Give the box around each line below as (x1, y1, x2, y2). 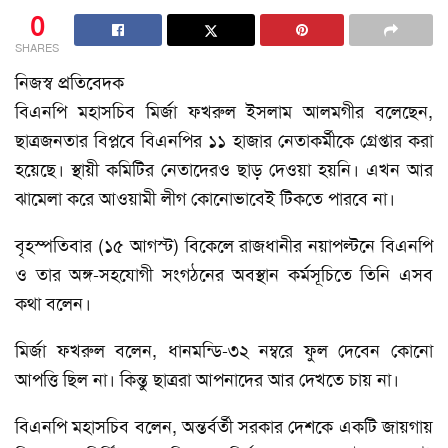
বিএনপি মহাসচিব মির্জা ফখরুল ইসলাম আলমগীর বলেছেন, (15, 99, 433, 124)
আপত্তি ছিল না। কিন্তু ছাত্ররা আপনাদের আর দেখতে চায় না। (15, 367, 399, 392)
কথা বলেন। (15, 291, 91, 316)
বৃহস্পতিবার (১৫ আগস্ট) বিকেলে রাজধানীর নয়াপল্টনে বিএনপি (15, 233, 433, 258)
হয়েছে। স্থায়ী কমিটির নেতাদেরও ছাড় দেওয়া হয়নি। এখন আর (15, 157, 433, 182)
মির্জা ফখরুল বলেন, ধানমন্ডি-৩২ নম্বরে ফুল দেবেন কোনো (15, 338, 433, 363)
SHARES (15, 40, 59, 56)
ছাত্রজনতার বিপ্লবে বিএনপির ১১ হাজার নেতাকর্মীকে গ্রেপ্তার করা (15, 128, 433, 153)
